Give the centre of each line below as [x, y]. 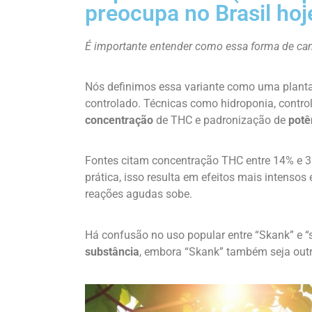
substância [112, 251]
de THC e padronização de [221, 120]
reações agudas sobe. [139, 194]
